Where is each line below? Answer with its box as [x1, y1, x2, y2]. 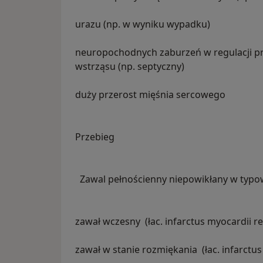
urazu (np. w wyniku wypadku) [75, 18, 210, 31]
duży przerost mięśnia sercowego [75, 88, 225, 102]
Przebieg [75, 130, 114, 144]
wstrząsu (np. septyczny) [75, 60, 184, 73]
